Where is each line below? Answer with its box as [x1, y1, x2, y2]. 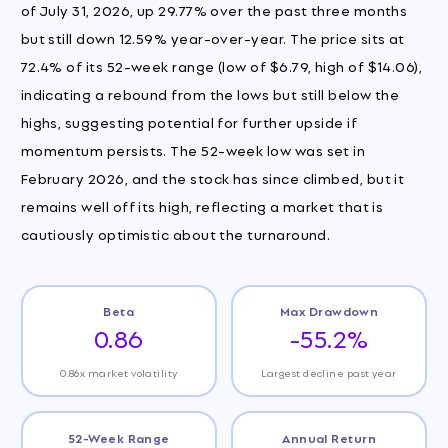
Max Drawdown [279, 301, 379, 321]
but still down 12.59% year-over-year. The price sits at [20, 27, 405, 49]
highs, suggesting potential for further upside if [20, 111, 358, 133]
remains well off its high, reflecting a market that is [20, 195, 384, 217]
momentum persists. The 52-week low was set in [20, 139, 366, 161]
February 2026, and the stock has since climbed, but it [20, 167, 405, 189]
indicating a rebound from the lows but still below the [20, 83, 400, 105]
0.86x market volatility [60, 364, 178, 380]
